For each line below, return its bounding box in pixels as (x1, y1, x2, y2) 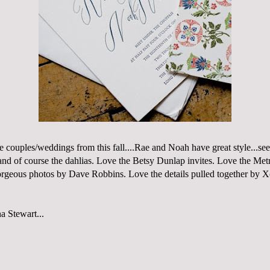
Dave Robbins (69, 169, 124, 180)
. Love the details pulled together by (124, 169, 262, 180)
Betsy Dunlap (133, 155, 185, 166)
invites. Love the (185, 155, 253, 166)
